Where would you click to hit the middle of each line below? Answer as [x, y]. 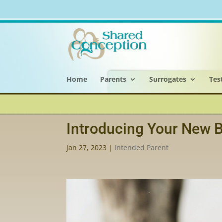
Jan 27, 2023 [87, 147]
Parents [113, 79]
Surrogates [168, 79]
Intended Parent [142, 147]
